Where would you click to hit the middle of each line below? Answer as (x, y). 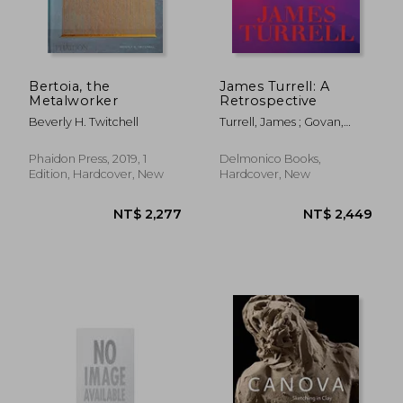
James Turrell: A (275, 86)
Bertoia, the (70, 86)
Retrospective (269, 100)
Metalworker (73, 100)
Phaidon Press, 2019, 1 (88, 158)
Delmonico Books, (271, 158)
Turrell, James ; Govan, (282, 121)
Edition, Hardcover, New (97, 174)
